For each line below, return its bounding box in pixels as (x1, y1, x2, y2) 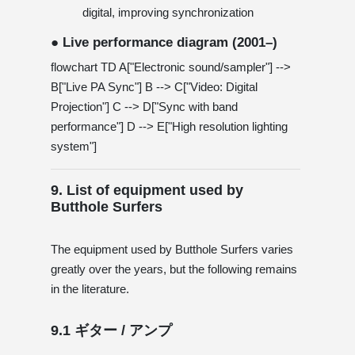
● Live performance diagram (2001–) (51, 34, 277, 50)
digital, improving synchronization (82, 5, 254, 19)
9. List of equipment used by (51, 181, 243, 198)
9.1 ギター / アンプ (51, 322, 172, 338)
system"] (51, 139, 97, 153)
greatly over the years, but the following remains (51, 261, 297, 276)
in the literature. (51, 281, 129, 296)
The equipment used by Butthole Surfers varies (51, 242, 293, 256)
